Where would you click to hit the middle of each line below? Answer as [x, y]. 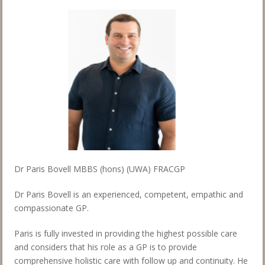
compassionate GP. [51, 208]
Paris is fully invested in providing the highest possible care [126, 233]
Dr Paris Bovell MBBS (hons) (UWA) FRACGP [100, 169]
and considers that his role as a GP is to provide [106, 247]
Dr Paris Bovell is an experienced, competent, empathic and [129, 194]
